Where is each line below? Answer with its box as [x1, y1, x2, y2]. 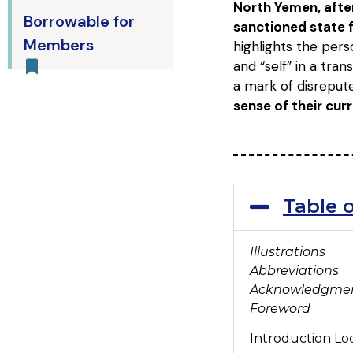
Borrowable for [24, 11, 135, 32]
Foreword [249, 300, 310, 316]
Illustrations [249, 243, 325, 259]
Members [24, 35, 94, 55]
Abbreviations [249, 262, 339, 278]
